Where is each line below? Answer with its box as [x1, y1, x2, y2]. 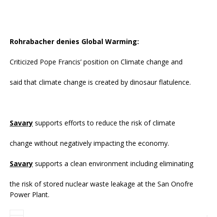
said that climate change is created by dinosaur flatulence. [10, 77, 191, 87]
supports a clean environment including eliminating [33, 158, 193, 168]
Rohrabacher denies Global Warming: [10, 36, 139, 46]
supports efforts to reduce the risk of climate [33, 118, 175, 127]
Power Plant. [10, 189, 49, 199]
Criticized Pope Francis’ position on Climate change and [10, 57, 183, 66]
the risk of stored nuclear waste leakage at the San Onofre [10, 179, 193, 188]
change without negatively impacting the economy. [10, 138, 169, 148]
